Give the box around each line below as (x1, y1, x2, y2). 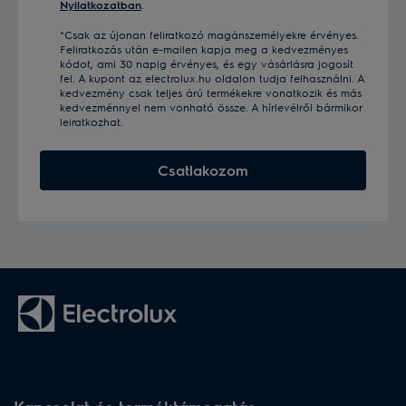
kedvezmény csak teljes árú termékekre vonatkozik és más (60, 84, 362, 100)
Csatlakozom (158, 159, 248, 179)
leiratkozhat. (60, 113, 123, 129)
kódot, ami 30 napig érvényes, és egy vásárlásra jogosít (60, 55, 353, 71)
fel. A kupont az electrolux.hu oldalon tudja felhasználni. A (60, 70, 364, 85)
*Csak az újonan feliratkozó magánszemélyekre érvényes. (60, 26, 359, 42)
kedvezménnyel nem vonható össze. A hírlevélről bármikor (60, 99, 362, 114)
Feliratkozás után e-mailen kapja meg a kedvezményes (60, 41, 348, 56)
